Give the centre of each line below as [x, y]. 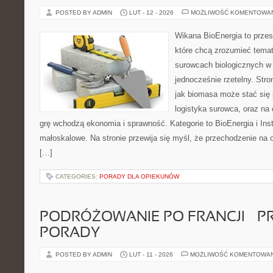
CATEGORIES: [77, 176]
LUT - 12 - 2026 [151, 12]
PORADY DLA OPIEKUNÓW [139, 176]
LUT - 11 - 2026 [151, 254]
